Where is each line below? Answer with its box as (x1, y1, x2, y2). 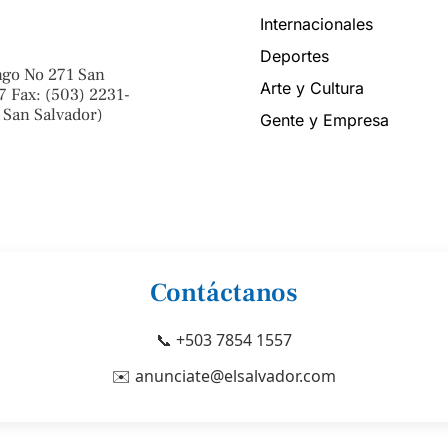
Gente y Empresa (260, 110, 389, 131)
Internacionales (260, 14, 373, 35)
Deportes (260, 46, 329, 67)
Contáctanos (150, 276, 298, 311)
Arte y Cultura (260, 78, 364, 99)
